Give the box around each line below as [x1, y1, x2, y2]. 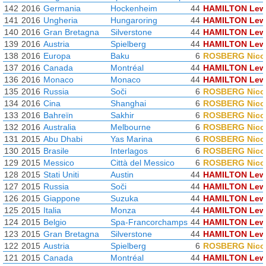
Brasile [43, 146, 69, 156]
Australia [43, 122, 76, 132]
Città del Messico [110, 158, 175, 167]
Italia [43, 205, 61, 215]
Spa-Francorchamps [110, 217, 188, 227]
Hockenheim [110, 4, 157, 13]
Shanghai [110, 99, 146, 108]
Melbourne [110, 122, 151, 132]
